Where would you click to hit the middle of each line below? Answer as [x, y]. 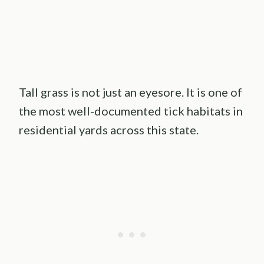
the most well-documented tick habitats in [131, 111]
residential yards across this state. [109, 130]
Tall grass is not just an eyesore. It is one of [131, 92]
